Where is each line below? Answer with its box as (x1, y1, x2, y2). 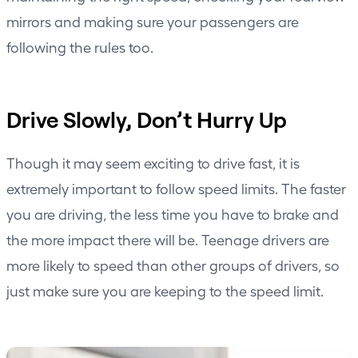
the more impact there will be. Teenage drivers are (6, 231, 329, 248)
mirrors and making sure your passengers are (6, 13, 299, 30)
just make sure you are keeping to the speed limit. (6, 282, 324, 299)
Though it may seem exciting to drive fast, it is (6, 154, 300, 171)
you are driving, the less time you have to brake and (6, 205, 339, 222)
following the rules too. (6, 38, 153, 55)
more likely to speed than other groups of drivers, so (6, 257, 340, 273)
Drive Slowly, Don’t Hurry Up (6, 105, 287, 133)
